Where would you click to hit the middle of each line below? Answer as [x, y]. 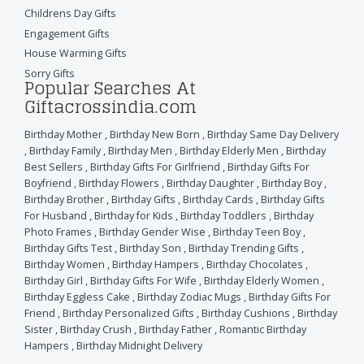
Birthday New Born [155, 134]
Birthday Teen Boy [257, 232]
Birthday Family [65, 150]
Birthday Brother [64, 199]
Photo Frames [58, 232]
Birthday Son [150, 248]
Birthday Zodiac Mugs [189, 297]
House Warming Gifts [76, 54]
